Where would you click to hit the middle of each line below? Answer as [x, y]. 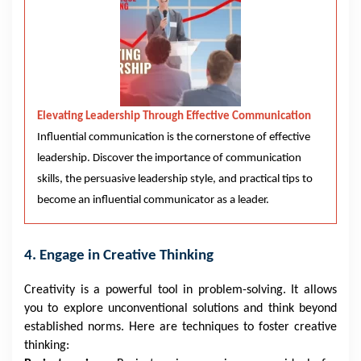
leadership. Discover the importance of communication [169, 158]
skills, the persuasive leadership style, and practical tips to [175, 179]
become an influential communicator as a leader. [153, 200]
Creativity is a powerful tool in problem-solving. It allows [180, 290]
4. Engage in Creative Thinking [119, 256]
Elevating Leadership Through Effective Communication [174, 116]
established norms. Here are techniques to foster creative [180, 327]
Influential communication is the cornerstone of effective [174, 137]
